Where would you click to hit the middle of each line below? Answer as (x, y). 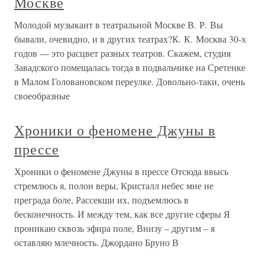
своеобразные (42, 96)
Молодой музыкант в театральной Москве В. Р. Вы (119, 25)
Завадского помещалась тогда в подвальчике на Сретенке (130, 67)
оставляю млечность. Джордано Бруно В (96, 242)
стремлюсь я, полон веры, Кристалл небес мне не (114, 185)
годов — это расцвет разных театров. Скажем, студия (122, 53)
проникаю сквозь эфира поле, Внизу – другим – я (114, 228)
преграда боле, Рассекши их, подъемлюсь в (101, 200)
